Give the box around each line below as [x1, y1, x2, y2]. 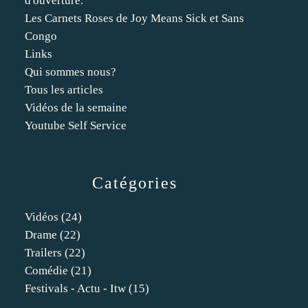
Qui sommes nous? [25, 65, 116, 78]
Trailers [25, 246, 62, 259]
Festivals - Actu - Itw [25, 282, 126, 295]
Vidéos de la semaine [25, 101, 127, 114]
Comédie [25, 264, 68, 277]
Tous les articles [25, 83, 103, 96]
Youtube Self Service [25, 119, 126, 132]
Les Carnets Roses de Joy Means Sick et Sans [25, 12, 244, 25]
